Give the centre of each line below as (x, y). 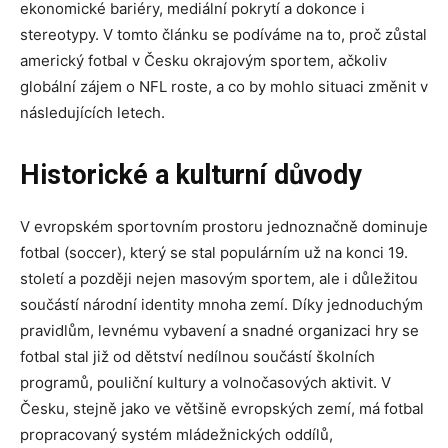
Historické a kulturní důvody (191, 174)
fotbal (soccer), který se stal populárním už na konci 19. (214, 252)
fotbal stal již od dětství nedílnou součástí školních (197, 356)
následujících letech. (92, 112)
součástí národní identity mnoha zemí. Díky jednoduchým (221, 304)
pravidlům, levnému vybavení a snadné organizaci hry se (219, 330)
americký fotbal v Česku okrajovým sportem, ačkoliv (203, 60)
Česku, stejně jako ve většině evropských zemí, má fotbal (222, 408)
